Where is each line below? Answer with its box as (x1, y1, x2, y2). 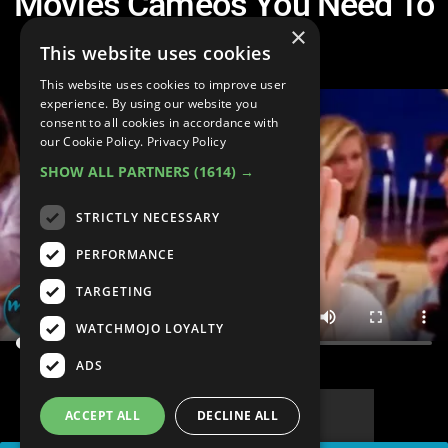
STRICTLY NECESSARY (76, 208, 220, 226)
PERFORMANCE (76, 245, 175, 263)
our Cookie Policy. (40, 133, 147, 150)
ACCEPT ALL (65, 407, 140, 424)
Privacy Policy (146, 133, 226, 150)
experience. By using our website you (40, 95, 257, 112)
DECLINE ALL (196, 407, 279, 424)
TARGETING (76, 282, 153, 300)
